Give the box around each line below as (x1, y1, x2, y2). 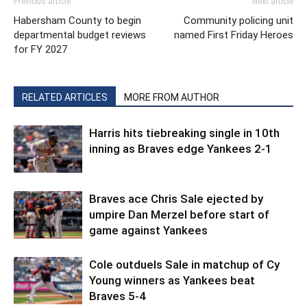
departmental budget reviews (14, 29, 146, 41)
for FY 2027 (14, 43, 67, 56)
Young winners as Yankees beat (89, 273, 255, 287)
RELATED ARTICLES (22, 92, 108, 103)
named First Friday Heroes (174, 29, 293, 41)
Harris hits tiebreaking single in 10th (89, 126, 280, 140)
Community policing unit (184, 14, 293, 27)
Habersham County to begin (14, 14, 141, 27)
